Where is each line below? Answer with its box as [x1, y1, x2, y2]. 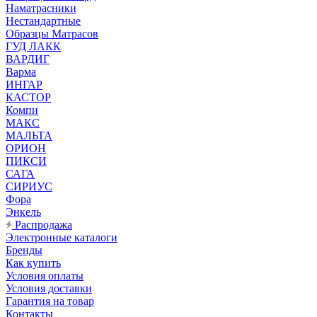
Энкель [6, 206, 41, 218]
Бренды [6, 244, 42, 256]
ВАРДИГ [6, 53, 50, 65]
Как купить [6, 257, 61, 269]
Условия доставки [6, 282, 92, 294]
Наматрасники [6, 2, 76, 14]
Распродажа [12, 219, 72, 231]
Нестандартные [6, 15, 81, 27]
